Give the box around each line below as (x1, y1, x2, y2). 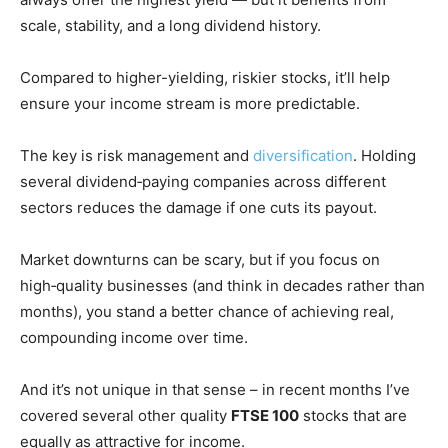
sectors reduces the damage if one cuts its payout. (20, 197, 377, 217)
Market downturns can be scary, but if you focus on (20, 249, 380, 269)
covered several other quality (20, 405, 231, 425)
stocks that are (299, 405, 407, 425)
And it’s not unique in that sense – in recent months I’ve (20, 379, 410, 399)
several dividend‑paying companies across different (20, 171, 386, 191)
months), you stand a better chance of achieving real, (20, 301, 394, 321)
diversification (253, 145, 353, 165)
